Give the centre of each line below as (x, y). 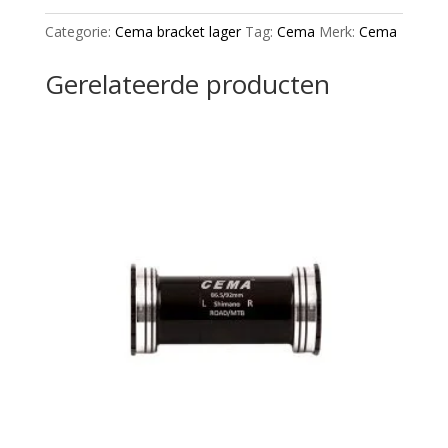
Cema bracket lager (177, 32)
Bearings (72, 18)
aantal (63, 64)
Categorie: (79, 32)
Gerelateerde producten (187, 84)
